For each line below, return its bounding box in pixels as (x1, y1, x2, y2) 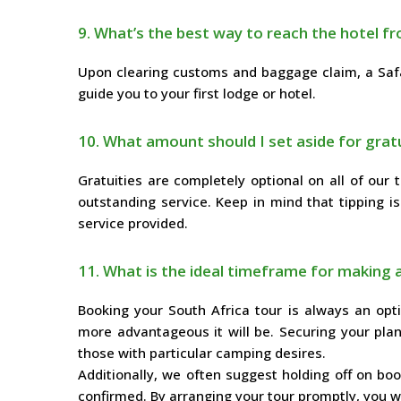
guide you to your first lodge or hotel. (78, 84, 316, 103)
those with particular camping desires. (78, 344, 326, 363)
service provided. (78, 214, 188, 233)
